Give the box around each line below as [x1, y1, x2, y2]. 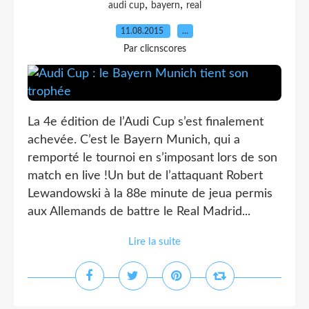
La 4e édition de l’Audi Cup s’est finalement [28, 116, 263, 128]
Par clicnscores [123, 44, 186, 54]
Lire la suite [128, 237, 181, 247]
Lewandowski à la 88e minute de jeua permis [28, 188, 272, 200]
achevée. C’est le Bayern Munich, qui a [28, 134, 240, 146]
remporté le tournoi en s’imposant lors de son [28, 152, 277, 164]
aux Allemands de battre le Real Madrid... [28, 206, 250, 218]
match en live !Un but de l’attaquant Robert [28, 170, 263, 182]
